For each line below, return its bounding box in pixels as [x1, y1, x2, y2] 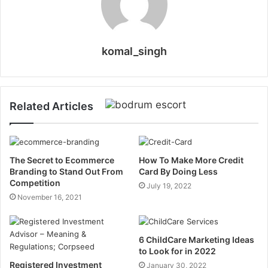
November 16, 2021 [17, 193, 82, 202]
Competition [10, 178, 60, 188]
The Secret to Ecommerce [10, 155, 114, 165]
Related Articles [10, 100, 93, 112]
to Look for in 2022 [139, 246, 216, 256]
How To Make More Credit [139, 155, 243, 165]
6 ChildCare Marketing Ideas [139, 234, 254, 245]
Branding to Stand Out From [10, 166, 123, 176]
